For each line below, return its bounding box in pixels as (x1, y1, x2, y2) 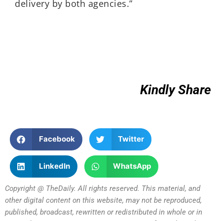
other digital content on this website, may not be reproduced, (5, 195, 202, 205)
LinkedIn (38, 161, 70, 171)
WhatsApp (113, 161, 151, 171)
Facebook (38, 134, 75, 144)
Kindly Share (140, 82, 211, 98)
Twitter (118, 134, 144, 144)
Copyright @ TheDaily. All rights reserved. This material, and (5, 184, 200, 193)
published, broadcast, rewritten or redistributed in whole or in (5, 207, 202, 217)
